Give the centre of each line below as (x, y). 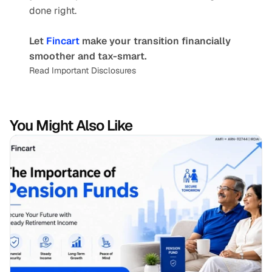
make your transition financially (156, 41)
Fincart (64, 41)
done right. (53, 11)
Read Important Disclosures (83, 70)
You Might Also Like (71, 125)
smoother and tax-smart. (88, 56)
